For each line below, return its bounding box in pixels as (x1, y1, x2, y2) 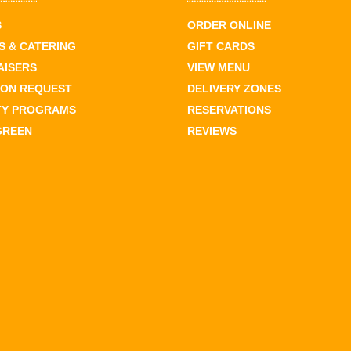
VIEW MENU (187, 60, 250, 74)
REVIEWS (187, 124, 237, 137)
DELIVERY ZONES (187, 81, 281, 95)
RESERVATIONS (187, 103, 271, 116)
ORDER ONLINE (187, 18, 271, 31)
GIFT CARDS (187, 39, 255, 52)
